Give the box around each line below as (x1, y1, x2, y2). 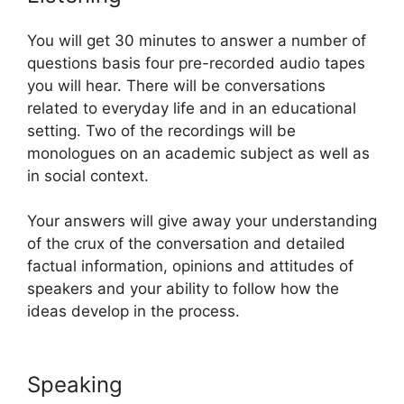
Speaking (27, 371, 123, 398)
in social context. (27, 166, 149, 185)
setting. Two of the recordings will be (27, 121, 296, 140)
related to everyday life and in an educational (27, 98, 356, 117)
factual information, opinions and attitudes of (27, 257, 353, 275)
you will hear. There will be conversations (27, 76, 326, 95)
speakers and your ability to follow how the (27, 280, 339, 298)
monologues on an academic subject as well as (27, 143, 370, 162)
